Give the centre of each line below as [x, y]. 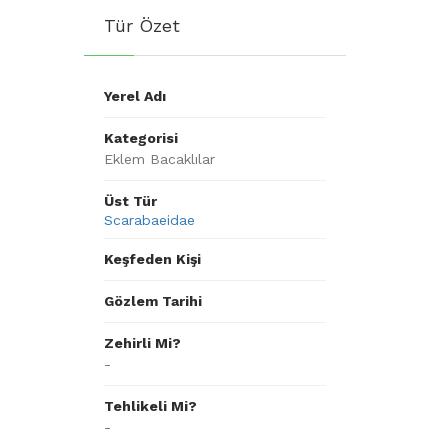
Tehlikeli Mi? [150, 406]
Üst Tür [130, 201]
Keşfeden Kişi [152, 259]
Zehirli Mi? [142, 343]
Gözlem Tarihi [152, 301]
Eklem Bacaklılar [159, 159]
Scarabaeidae [149, 220]
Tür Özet [141, 25]
